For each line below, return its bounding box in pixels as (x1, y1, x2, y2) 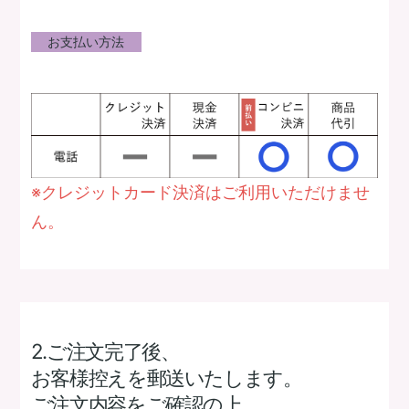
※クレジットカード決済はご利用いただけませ (30, 183, 370, 203)
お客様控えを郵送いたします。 (30, 365, 302, 391)
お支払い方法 (47, 33, 125, 49)
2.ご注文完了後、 (30, 339, 180, 364)
